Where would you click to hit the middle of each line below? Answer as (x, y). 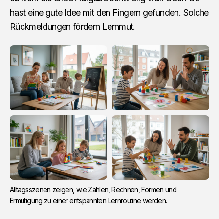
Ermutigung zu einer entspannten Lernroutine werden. (88, 201)
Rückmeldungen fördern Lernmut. (73, 27)
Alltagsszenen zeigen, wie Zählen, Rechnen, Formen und (93, 190)
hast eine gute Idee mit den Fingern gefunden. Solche (109, 13)
